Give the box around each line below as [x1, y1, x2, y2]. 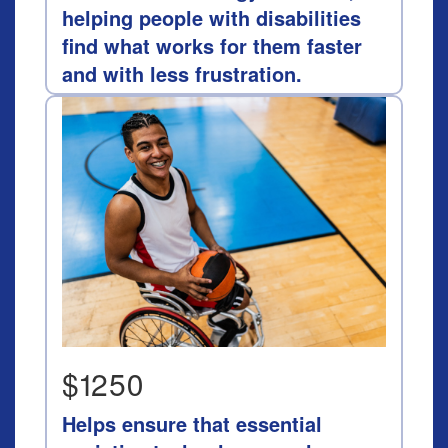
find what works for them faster [62, 31, 362, 60]
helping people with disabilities [62, 3, 361, 32]
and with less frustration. [62, 59, 302, 88]
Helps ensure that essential [62, 409, 322, 438]
